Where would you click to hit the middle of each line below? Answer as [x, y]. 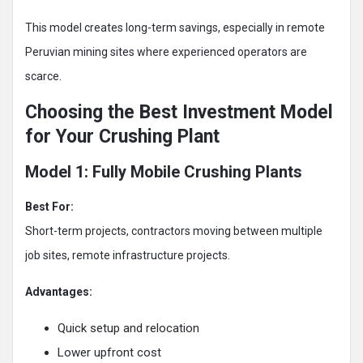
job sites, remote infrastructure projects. [128, 256]
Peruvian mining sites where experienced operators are [166, 52]
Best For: [49, 207]
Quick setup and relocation [128, 329]
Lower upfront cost [109, 353]
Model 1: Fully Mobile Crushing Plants [164, 172]
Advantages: [59, 292]
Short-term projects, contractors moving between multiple [174, 231]
